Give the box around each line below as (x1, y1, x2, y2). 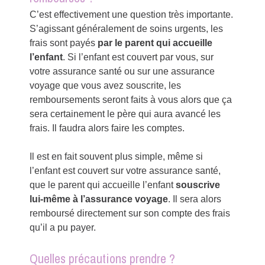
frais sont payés (30, 37, 98, 48)
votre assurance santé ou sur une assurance (30, 66, 215, 76)
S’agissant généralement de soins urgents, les (30, 23, 224, 34)
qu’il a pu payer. (30, 222, 96, 232)
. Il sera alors (168, 193, 222, 204)
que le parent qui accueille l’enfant (30, 179, 174, 190)
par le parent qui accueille (98, 37, 213, 48)
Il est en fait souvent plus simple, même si (30, 151, 203, 161)
